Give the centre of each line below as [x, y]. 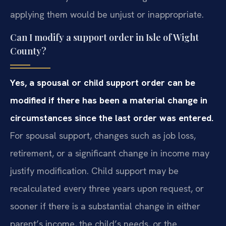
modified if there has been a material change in [109, 100]
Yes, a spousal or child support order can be [103, 82]
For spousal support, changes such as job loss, [103, 135]
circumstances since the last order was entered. [112, 118]
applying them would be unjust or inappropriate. [107, 15]
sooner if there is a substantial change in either [105, 206]
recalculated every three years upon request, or [107, 188]
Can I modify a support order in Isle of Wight [104, 37]
